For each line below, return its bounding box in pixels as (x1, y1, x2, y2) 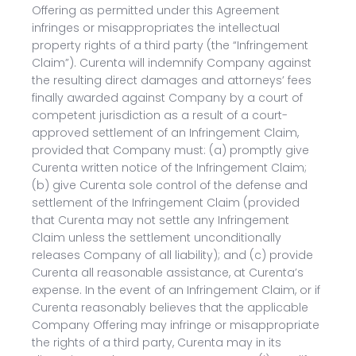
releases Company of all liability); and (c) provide (32, 247, 313, 263)
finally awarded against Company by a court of (32, 90, 303, 106)
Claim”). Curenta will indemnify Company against (32, 55, 311, 71)
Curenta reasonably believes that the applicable (32, 300, 308, 315)
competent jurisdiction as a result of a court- (32, 107, 288, 123)
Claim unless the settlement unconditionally (32, 230, 281, 246)
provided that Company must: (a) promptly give (32, 142, 309, 158)
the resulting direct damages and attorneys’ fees (32, 72, 311, 88)
